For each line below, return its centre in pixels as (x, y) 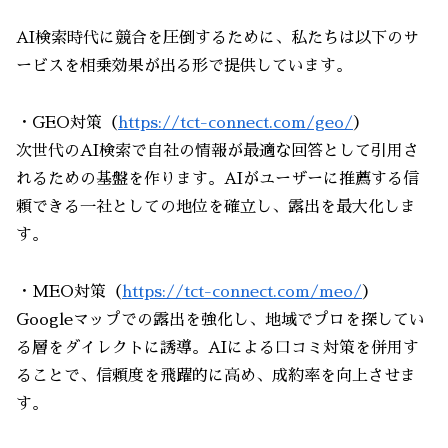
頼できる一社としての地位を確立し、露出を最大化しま (216, 207)
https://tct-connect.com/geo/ (235, 123)
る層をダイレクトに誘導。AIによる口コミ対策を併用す (217, 347)
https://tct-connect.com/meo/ (242, 291)
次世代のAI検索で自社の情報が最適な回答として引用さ (217, 151)
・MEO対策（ (69, 291)
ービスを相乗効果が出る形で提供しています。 (184, 66)
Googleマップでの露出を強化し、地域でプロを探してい (220, 319)
